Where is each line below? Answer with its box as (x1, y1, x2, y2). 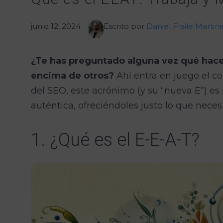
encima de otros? (31, 70, 114, 82)
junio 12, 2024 (31, 21, 81, 31)
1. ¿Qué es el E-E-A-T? (31, 129, 200, 151)
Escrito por (104, 21, 146, 31)
